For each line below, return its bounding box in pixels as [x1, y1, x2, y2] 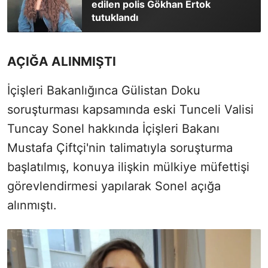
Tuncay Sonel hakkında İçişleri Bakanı [7, 121, 220, 136]
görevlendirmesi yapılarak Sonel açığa [7, 179, 221, 194]
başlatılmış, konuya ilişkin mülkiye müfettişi [7, 160, 249, 175]
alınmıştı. [7, 198, 57, 213]
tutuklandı [92, 11, 138, 24]
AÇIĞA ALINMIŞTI [7, 54, 116, 69]
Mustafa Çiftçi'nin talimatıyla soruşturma [7, 141, 233, 156]
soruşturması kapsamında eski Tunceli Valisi [7, 102, 254, 117]
